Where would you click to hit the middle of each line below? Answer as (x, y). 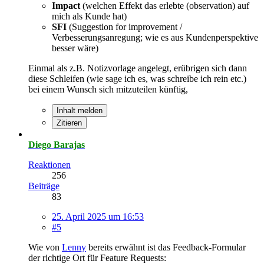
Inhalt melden (80, 110)
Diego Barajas (57, 144)
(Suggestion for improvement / (124, 27)
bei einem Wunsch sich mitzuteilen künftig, (108, 89)
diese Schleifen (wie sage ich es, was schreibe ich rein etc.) (137, 78)
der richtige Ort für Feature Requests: (97, 258)
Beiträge (44, 186)
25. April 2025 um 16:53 (98, 216)
